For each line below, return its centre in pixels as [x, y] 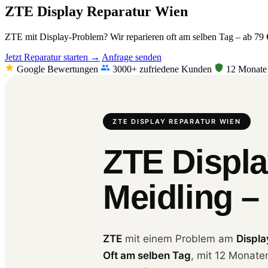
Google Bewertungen [56, 69]
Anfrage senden [132, 57]
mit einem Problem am [179, 238]
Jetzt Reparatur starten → [52, 57]
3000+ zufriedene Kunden [161, 69]
